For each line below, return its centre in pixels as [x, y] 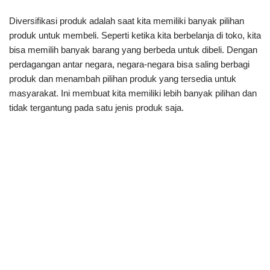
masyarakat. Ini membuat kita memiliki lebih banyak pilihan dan [133, 93]
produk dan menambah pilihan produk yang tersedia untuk [123, 78]
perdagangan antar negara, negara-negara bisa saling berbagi [129, 64]
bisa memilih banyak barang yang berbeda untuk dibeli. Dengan [133, 49]
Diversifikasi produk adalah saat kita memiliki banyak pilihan [127, 20]
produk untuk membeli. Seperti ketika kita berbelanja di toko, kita [135, 35]
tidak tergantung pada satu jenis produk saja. [96, 107]
